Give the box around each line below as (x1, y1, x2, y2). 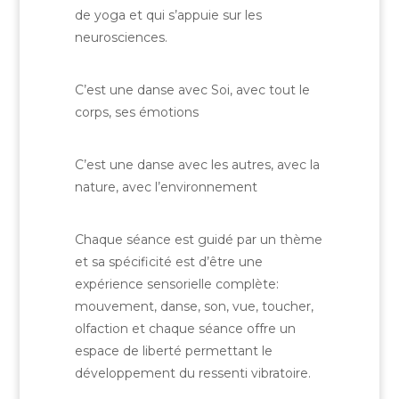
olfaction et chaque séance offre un (75, 321, 296, 337)
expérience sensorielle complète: (75, 276, 279, 292)
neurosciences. (75, 29, 167, 45)
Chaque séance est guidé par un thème (75, 232, 322, 248)
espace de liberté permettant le (75, 343, 273, 359)
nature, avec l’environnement (75, 179, 257, 195)
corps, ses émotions (75, 104, 199, 120)
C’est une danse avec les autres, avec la (75, 157, 320, 173)
